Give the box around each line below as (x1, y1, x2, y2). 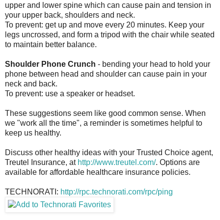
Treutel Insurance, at (5, 158, 78, 167)
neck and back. (5, 80, 57, 88)
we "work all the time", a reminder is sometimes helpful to (5, 119, 202, 128)
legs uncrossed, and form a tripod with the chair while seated (5, 30, 215, 39)
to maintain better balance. (5, 40, 97, 49)
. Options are (156, 158, 200, 167)
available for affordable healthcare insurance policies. (5, 168, 191, 177)
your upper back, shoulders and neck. (5, 11, 135, 20)
